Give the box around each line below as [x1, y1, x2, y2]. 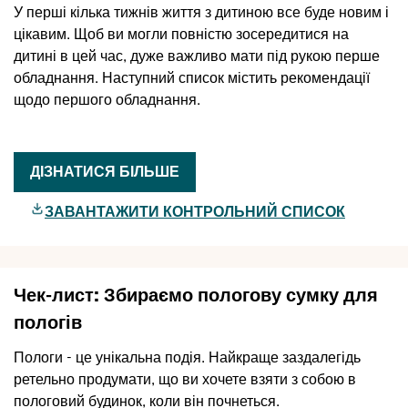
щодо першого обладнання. [14, 90, 200, 110]
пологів [14, 311, 82, 335]
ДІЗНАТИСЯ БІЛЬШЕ [30, 162, 179, 182]
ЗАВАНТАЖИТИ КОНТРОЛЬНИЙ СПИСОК [45, 202, 345, 222]
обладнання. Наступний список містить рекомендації [14, 68, 370, 88]
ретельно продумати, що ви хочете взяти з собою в [14, 370, 356, 390]
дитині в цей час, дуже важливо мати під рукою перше [14, 46, 380, 66]
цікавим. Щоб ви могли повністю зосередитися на [14, 25, 349, 45]
